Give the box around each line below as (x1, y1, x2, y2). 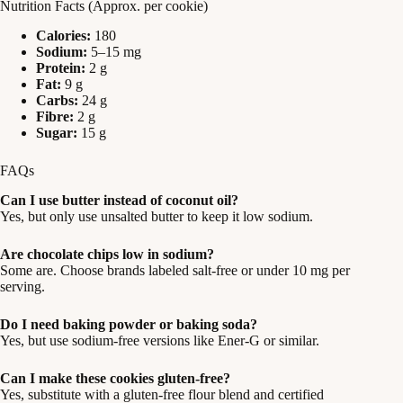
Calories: (36, 27, 91, 43)
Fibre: (36, 108, 74, 124)
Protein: (36, 59, 85, 76)
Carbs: (36, 92, 78, 108)
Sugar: (36, 124, 77, 140)
